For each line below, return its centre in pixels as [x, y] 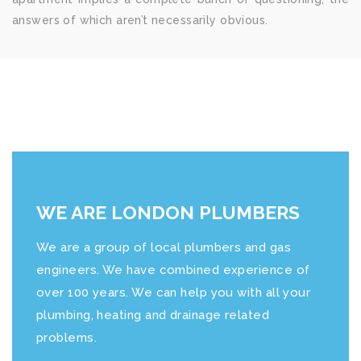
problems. [67, 337]
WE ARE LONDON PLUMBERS [168, 212]
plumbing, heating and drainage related [153, 315]
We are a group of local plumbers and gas [164, 247]
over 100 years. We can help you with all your [174, 292]
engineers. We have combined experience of [173, 270]
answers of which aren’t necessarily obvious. [140, 20]
